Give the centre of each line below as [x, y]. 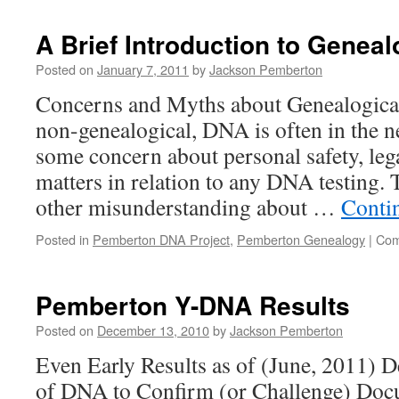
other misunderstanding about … [188, 207]
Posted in [62, 239]
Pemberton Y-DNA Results [193, 305]
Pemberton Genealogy [301, 239]
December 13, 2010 [153, 330]
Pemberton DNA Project [161, 239]
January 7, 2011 [143, 69]
